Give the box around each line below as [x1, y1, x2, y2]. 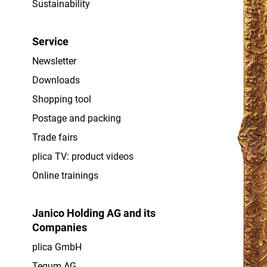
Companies [32, 221, 87, 234]
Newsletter [32, 55, 76, 67]
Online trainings [32, 169, 98, 181]
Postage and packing [32, 112, 121, 124]
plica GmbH [32, 241, 82, 253]
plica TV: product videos [32, 150, 133, 162]
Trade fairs [32, 131, 77, 143]
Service [32, 35, 69, 48]
